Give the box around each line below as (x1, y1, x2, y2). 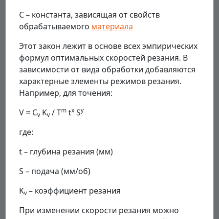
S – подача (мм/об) (19, 165, 90, 176)
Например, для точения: (19, 87, 112, 98)
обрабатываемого (19, 21, 91, 32)
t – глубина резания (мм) (19, 146, 113, 157)
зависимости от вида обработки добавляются (19, 64, 196, 75)
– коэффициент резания (27, 185, 121, 196)
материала (91, 21, 133, 32)
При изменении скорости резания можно (19, 204, 179, 216)
